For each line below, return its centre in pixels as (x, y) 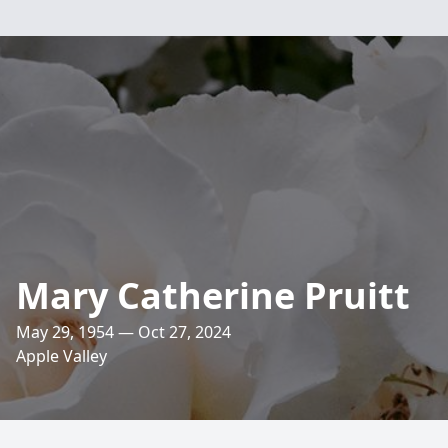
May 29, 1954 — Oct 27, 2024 (123, 332)
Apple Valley (61, 356)
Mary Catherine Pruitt (213, 295)
